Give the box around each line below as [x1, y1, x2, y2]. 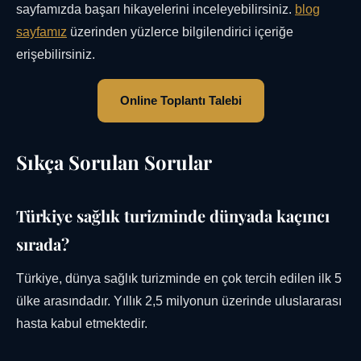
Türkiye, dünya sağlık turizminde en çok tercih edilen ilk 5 [16, 272, 342, 286]
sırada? [16, 233, 69, 255]
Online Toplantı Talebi [119, 93, 242, 108]
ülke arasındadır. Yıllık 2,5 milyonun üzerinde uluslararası [16, 294, 342, 309]
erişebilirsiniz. [16, 48, 95, 62]
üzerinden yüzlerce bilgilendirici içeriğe [67, 25, 293, 39]
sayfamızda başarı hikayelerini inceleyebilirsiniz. [16, 2, 295, 17]
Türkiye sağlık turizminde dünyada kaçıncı [16, 205, 330, 227]
